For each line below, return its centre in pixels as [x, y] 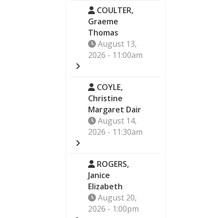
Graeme [103, 22]
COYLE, [109, 87]
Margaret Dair [115, 109]
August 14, [117, 120]
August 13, [117, 44]
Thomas [103, 33]
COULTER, [114, 10]
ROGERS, [112, 164]
